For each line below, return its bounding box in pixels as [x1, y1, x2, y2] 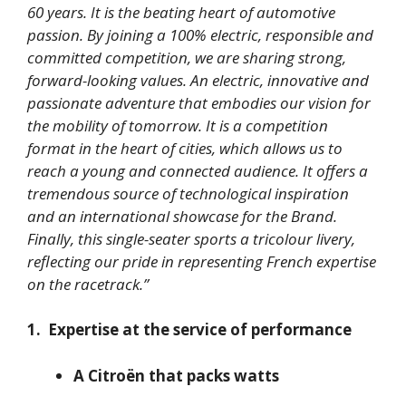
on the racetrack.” [27, 273, 152, 295]
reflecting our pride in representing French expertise [27, 250, 376, 272]
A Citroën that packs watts [73, 364, 279, 386]
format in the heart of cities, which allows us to [27, 137, 343, 159]
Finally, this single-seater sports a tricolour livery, [27, 227, 355, 249]
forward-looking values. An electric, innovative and [27, 69, 369, 91]
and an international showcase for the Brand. [27, 205, 337, 227]
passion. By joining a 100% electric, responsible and [27, 24, 373, 45]
